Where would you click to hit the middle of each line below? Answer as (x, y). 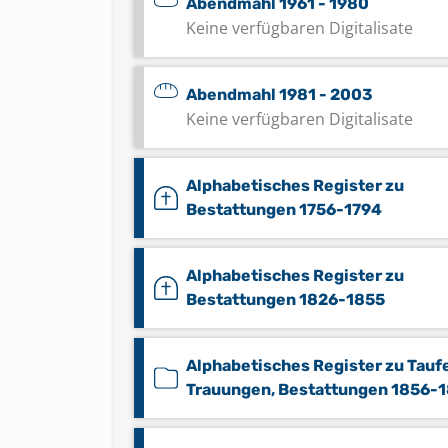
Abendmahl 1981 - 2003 (279, 94)
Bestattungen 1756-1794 (284, 209)
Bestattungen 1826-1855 (285, 299)
